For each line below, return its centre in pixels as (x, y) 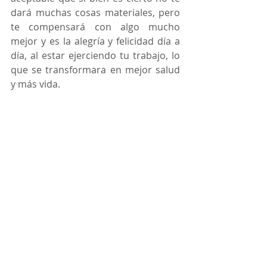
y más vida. (35, 84)
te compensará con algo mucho (95, 27)
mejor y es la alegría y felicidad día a (95, 41)
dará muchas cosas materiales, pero (95, 13)
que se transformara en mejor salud (95, 70)
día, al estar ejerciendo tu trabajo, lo (95, 56)
